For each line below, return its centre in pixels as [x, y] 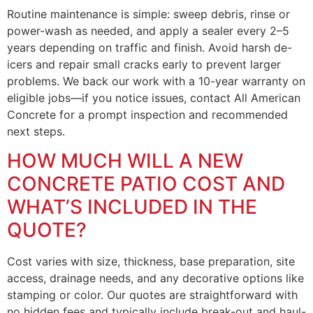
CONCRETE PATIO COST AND [146, 183]
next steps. [36, 131]
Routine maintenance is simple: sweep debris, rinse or [148, 14]
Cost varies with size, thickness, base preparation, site [151, 261]
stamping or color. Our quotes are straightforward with [152, 294]
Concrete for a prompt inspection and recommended [147, 114]
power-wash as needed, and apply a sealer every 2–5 [148, 30]
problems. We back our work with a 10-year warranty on [156, 81]
